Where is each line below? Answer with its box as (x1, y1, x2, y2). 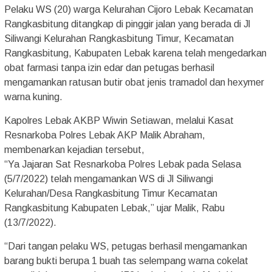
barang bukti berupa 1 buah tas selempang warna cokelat (4, 255, 248, 266)
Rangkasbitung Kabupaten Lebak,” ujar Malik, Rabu (4, 202, 225, 213)
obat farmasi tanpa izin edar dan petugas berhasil (4, 62, 214, 73)
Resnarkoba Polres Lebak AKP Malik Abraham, (4, 129, 205, 140)
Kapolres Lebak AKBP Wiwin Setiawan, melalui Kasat (4, 115, 234, 126)
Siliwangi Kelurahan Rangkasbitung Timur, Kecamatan (4, 33, 234, 44)
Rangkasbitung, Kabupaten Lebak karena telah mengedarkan (4, 47, 267, 58)
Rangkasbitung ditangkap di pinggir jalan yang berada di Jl (4, 18, 250, 29)
